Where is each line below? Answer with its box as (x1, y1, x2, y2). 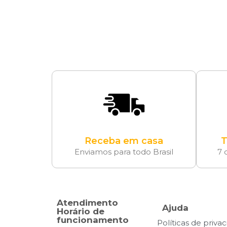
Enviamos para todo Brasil (74, 146, 173, 157)
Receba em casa (85, 135, 163, 146)
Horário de (57, 206, 104, 216)
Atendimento (57, 197, 118, 208)
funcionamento (57, 214, 129, 225)
